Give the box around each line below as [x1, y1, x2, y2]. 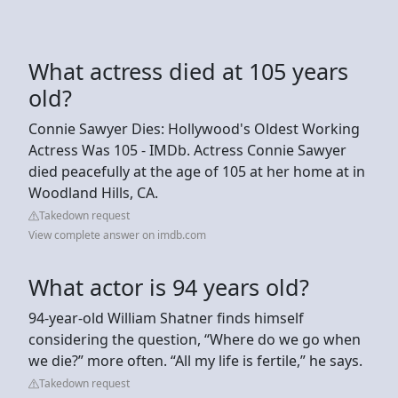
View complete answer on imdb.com [28, 227, 206, 243]
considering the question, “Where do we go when [28, 329, 361, 349]
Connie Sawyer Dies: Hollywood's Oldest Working [28, 118, 360, 139]
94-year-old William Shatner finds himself [28, 307, 304, 328]
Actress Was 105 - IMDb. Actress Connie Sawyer [28, 139, 346, 160]
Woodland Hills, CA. [28, 182, 158, 203]
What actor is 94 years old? [28, 271, 309, 302]
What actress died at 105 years [28, 55, 348, 86]
